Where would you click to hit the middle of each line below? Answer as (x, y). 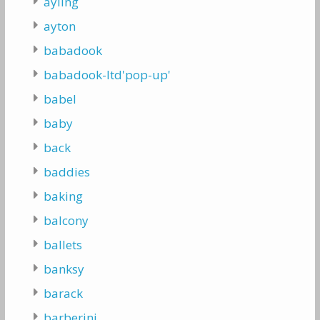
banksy (64, 269)
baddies (66, 172)
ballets (62, 245)
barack (63, 293)
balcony (66, 220)
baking (63, 196)
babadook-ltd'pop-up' (107, 75)
